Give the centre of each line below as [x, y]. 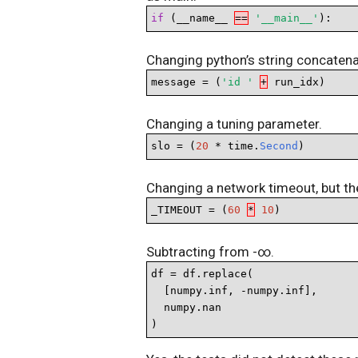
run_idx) [296, 82]
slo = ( [173, 146]
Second [279, 146]
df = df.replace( [202, 274]
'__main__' [287, 18]
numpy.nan [186, 307]
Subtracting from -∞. [210, 252]
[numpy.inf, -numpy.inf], [234, 290]
